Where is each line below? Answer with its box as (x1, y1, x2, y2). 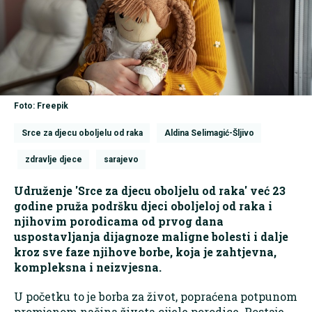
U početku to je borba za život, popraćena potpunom (14, 289, 297, 304)
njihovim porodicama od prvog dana (14, 214, 224, 229)
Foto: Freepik (14, 101, 68, 111)
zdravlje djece (24, 155, 82, 165)
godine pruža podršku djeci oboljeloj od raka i (14, 198, 272, 214)
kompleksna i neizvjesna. (14, 260, 162, 275)
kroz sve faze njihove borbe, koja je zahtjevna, (14, 244, 276, 260)
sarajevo (103, 155, 139, 165)
